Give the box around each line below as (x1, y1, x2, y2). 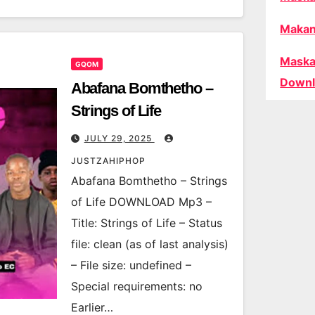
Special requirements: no (70, 279, 202, 293)
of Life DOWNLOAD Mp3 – (70, 195, 212, 209)
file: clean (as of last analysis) (70, 237, 229, 251)
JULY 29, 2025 (84, 133, 155, 143)
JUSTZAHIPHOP (70, 155, 146, 166)
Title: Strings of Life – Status (70, 216, 222, 230)
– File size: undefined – (70, 258, 191, 272)
